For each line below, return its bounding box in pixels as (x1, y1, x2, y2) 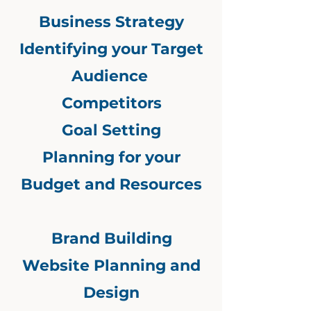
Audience (71, 67, 152, 86)
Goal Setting (62, 121, 161, 140)
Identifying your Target (19, 40, 203, 59)
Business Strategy (39, 12, 184, 32)
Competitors (61, 94, 162, 113)
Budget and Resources (21, 175, 202, 194)
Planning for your (42, 148, 180, 167)
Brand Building (51, 229, 172, 249)
